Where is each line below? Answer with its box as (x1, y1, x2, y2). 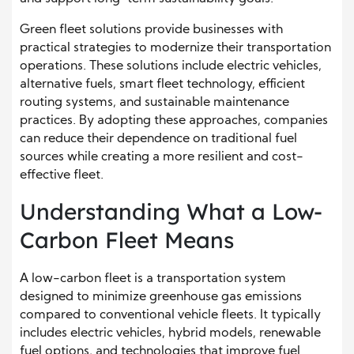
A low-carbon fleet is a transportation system (20, 273, 286, 286)
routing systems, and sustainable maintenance (20, 96, 289, 110)
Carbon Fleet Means (20, 226, 234, 254)
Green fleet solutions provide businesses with (20, 24, 283, 37)
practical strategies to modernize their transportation (20, 42, 331, 55)
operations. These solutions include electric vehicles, (20, 60, 322, 73)
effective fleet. (20, 169, 104, 183)
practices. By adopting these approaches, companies (20, 115, 328, 128)
